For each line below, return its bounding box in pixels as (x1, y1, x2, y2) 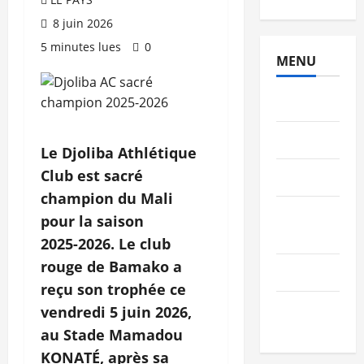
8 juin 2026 (50, 15, 113, 32)
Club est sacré (41, 166, 143, 186)
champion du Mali (41, 188, 173, 209)
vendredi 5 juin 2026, (41, 302, 192, 323)
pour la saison (41, 211, 144, 232)
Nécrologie (275, 263, 346, 282)
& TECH (275, 226, 322, 245)
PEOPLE (275, 131, 325, 149)
